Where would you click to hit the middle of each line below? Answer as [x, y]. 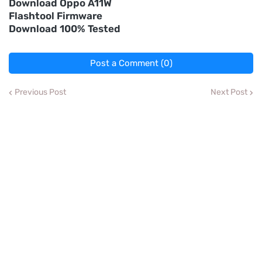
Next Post [229, 92]
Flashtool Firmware [56, 16]
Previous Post [40, 92]
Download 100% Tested [65, 29]
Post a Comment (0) [131, 63]
